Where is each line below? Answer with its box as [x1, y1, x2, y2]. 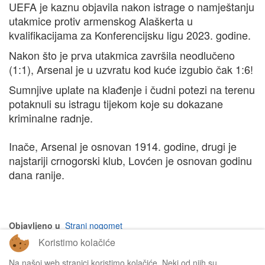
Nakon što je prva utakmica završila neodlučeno [9, 47, 235, 63]
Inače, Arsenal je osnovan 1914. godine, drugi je [9, 138, 237, 154]
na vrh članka [206, 243, 256, 256]
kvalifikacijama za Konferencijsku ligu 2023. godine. [9, 27, 251, 43]
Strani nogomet [65, 219, 122, 232]
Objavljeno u [9, 219, 60, 232]
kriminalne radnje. [9, 110, 93, 126]
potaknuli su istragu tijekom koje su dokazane [9, 96, 223, 112]
